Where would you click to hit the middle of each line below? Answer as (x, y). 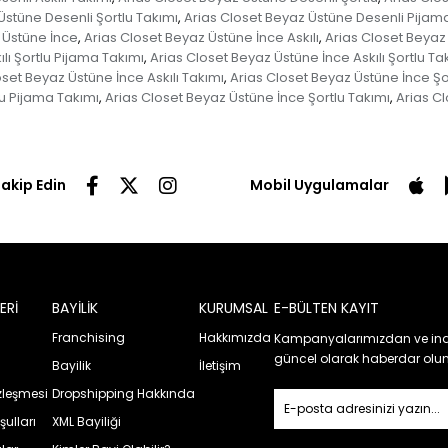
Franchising (88, 337)
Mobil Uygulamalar (319, 184)
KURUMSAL (233, 307)
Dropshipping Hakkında (123, 393)
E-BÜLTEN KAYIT (327, 307)
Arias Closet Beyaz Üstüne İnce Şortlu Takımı (247, 97)
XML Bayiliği (86, 421)
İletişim (219, 365)
